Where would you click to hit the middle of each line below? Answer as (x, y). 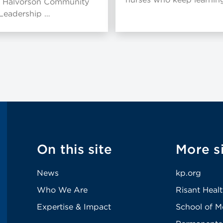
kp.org (189, 173)
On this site (75, 149)
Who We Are (62, 190)
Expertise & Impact (74, 207)
